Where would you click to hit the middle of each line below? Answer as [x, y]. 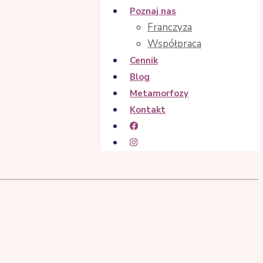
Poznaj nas [153, 11]
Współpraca [174, 44]
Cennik [144, 60]
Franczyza [170, 27]
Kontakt [148, 110]
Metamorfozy [159, 93]
